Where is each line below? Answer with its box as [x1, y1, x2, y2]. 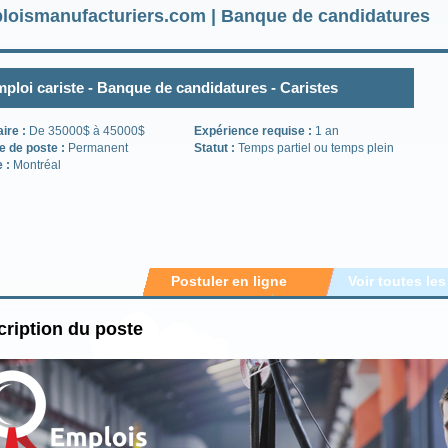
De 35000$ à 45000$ [29, 124, 145, 138]
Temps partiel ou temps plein [238, 141, 394, 155]
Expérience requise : [194, 124, 315, 138]
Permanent [68, 141, 128, 155]
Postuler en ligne [171, 272, 287, 289]
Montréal [13, 158, 61, 172]
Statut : [194, 141, 238, 155]
